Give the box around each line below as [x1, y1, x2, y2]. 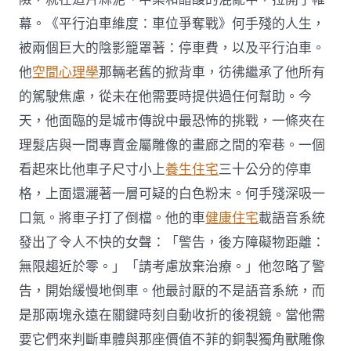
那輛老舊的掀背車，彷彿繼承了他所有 [99, 63, 326, 81]
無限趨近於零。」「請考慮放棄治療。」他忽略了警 [19, 257, 326, 276]
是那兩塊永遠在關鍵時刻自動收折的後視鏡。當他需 [19, 306, 326, 324]
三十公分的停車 [219, 160, 313, 179]
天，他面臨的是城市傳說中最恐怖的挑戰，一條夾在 [19, 111, 326, 130]
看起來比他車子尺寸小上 [19, 160, 166, 179]
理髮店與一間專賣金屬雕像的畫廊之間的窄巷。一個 [19, 136, 326, 154]
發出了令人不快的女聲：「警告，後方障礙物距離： [19, 233, 326, 251]
